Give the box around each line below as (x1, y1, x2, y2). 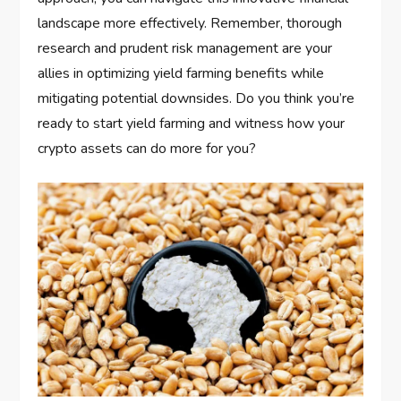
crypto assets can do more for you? (38, 139, 257, 159)
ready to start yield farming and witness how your (38, 114, 346, 134)
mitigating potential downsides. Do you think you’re (38, 89, 355, 109)
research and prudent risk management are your (38, 38, 333, 59)
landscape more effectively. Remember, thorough (38, 13, 343, 34)
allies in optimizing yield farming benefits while (38, 64, 325, 84)
